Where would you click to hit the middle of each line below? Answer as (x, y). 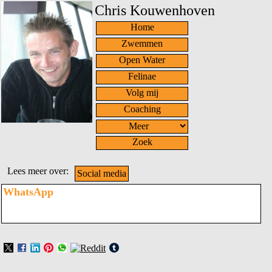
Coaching (142, 109)
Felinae (142, 76)
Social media (102, 173)
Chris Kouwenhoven (155, 10)
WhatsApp (28, 192)
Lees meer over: (38, 171)
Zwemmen (142, 43)
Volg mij (142, 93)
